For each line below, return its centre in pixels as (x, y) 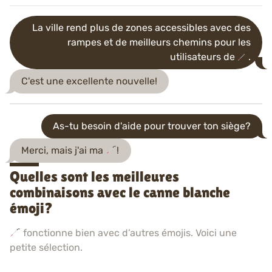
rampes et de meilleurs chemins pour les (159, 42)
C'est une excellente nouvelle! (90, 81)
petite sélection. (46, 248)
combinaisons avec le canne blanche (120, 192)
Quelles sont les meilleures (94, 177)
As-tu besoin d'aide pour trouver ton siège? (151, 126)
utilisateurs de (203, 57)
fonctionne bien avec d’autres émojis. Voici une (129, 233)
